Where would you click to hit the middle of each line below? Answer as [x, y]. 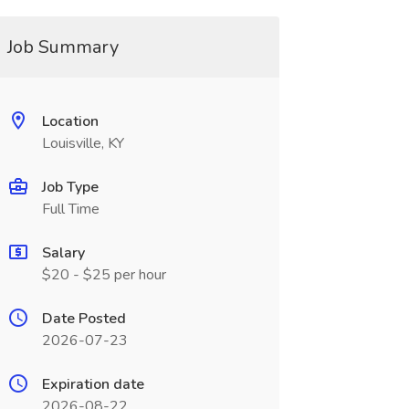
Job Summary [63, 47]
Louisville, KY [83, 143]
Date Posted [84, 319]
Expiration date [93, 384]
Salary [63, 253]
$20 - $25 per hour [104, 275]
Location [70, 121]
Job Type [70, 187]
